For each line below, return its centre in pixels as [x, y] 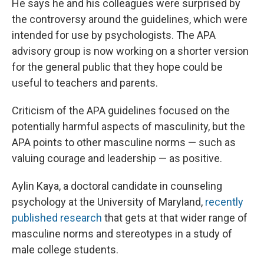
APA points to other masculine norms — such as [124, 143]
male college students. [65, 250]
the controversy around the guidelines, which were [130, 19]
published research [57, 218]
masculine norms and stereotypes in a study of [122, 234]
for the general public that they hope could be [117, 67]
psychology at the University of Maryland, [108, 202]
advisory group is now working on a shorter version [130, 51]
